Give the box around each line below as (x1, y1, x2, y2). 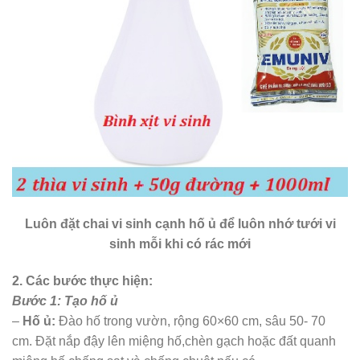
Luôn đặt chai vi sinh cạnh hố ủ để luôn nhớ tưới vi (24, 217, 336, 231)
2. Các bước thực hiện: (12, 273, 153, 288)
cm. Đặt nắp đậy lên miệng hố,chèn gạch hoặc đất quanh (12, 333, 336, 348)
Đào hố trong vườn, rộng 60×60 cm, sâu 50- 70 (55, 313, 325, 328)
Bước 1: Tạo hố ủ (12, 293, 118, 308)
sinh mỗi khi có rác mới (109, 237, 251, 252)
